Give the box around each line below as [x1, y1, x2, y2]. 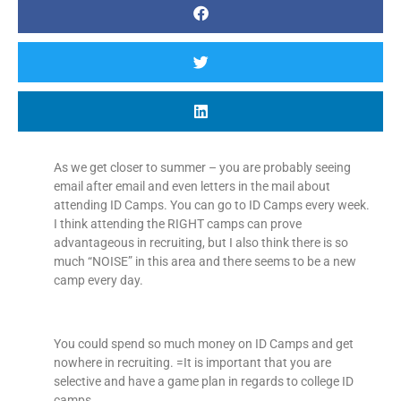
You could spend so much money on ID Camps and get [54, 336, 354, 351]
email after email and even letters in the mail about [54, 179, 330, 193]
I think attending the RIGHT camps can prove [54, 217, 302, 231]
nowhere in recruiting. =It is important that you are [54, 354, 331, 370]
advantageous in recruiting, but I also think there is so [54, 235, 348, 250]
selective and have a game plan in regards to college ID [54, 373, 354, 388]
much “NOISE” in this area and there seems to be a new [54, 254, 356, 269]
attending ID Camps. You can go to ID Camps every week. [54, 198, 370, 212]
